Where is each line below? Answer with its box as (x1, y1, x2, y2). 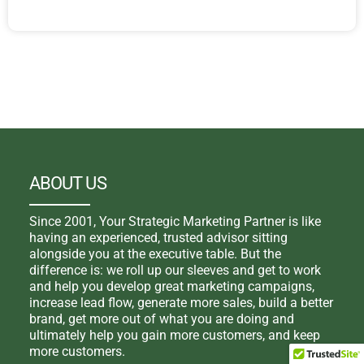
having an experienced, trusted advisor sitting (28, 229, 288, 245)
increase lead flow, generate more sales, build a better (28, 294, 333, 310)
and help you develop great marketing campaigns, (28, 278, 314, 294)
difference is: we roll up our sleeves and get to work (28, 262, 321, 278)
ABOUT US (28, 172, 106, 193)
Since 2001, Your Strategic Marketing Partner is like (28, 213, 321, 229)
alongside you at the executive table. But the (28, 245, 281, 262)
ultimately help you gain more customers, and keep (28, 327, 320, 343)
